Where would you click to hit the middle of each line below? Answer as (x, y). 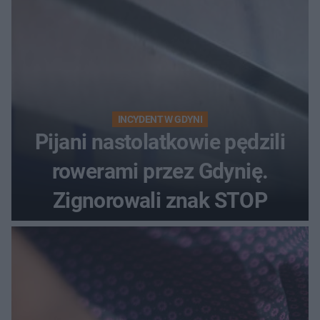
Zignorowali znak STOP (160, 201)
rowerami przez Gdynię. (160, 171)
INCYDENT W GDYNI (160, 120)
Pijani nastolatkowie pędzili (160, 142)
